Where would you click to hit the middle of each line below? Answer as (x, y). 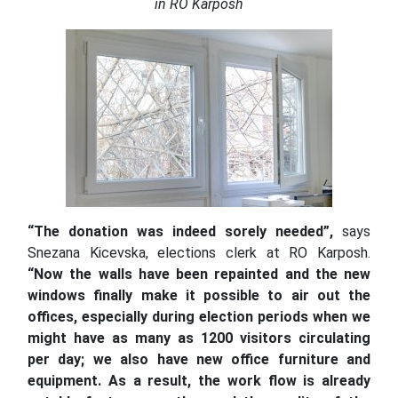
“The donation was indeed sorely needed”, (185, 232)
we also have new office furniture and (231, 360)
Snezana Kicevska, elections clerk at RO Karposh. (199, 253)
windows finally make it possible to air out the (199, 296)
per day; (56, 360)
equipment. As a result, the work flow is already (199, 381)
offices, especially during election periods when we (199, 317)
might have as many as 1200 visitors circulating (199, 338)
